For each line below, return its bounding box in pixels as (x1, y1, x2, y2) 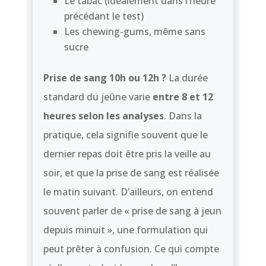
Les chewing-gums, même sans (64, 24, 205, 38)
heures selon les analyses (43, 109, 164, 122)
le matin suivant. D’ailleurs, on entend (43, 185, 213, 198)
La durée (168, 71, 208, 84)
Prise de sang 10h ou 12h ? (43, 71, 169, 84)
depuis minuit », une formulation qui (43, 223, 208, 236)
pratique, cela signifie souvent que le (43, 128, 208, 141)
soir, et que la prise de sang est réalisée (43, 166, 219, 179)
